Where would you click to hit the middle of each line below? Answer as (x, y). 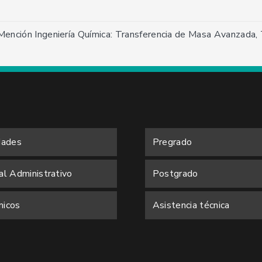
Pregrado (172, 142)
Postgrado (175, 173)
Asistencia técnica (191, 205)
